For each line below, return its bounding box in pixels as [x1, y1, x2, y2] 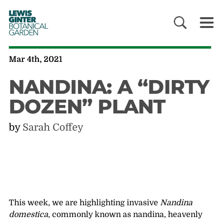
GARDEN [8, 27, 37, 37]
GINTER [8, 15, 39, 24]
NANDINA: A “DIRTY [8, 75, 210, 99]
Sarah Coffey [22, 122, 83, 134]
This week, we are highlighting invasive [8, 198, 160, 208]
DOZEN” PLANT [8, 94, 165, 119]
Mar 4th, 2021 [8, 55, 62, 64]
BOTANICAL [8, 21, 45, 30]
